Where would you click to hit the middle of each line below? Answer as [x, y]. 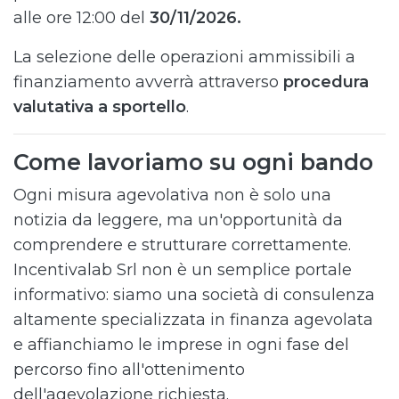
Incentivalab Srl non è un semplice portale [183, 270]
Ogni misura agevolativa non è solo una [172, 195]
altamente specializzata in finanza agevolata [193, 320]
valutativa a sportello [100, 107]
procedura [326, 82]
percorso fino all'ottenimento [129, 370]
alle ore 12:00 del [81, 18]
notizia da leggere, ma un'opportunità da [178, 220]
